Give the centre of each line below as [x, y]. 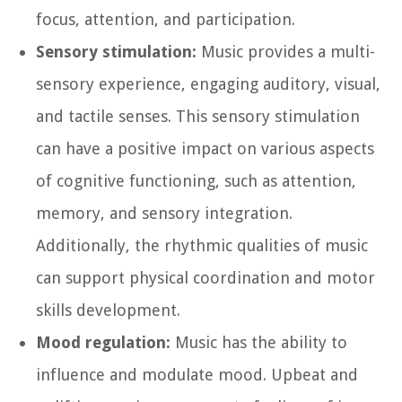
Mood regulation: [103, 342]
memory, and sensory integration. [164, 213]
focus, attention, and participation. [166, 19]
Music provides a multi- [286, 51]
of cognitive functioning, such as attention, [196, 180]
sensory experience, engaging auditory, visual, [208, 83]
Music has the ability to [259, 342]
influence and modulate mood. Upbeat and [197, 374]
